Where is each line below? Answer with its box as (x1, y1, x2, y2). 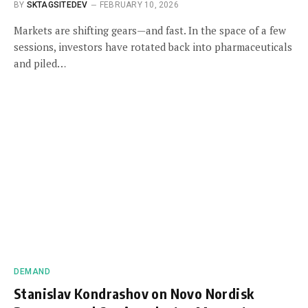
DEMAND (14, 266, 51, 276)
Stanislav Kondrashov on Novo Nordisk (14, 284, 254, 302)
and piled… (14, 56, 66, 70)
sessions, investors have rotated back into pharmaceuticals (14, 40, 292, 54)
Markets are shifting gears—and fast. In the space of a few (14, 23, 286, 37)
